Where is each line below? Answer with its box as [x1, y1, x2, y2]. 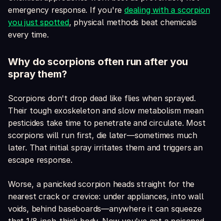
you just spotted [8, 17, 69, 28]
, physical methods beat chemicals [69, 17, 197, 28]
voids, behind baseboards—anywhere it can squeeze [8, 204, 202, 214]
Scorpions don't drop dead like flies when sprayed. [8, 93, 196, 104]
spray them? [8, 68, 67, 80]
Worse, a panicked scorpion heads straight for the [8, 179, 195, 189]
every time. [8, 30, 49, 40]
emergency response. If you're [8, 5, 125, 15]
